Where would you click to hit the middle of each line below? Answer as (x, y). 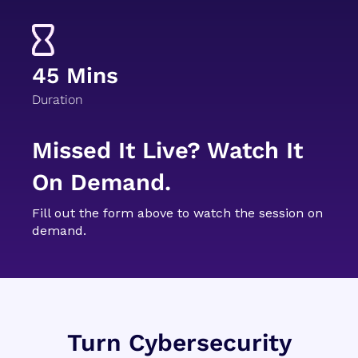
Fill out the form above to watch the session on (177, 213)
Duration (58, 100)
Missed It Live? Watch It (167, 151)
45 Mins (75, 76)
